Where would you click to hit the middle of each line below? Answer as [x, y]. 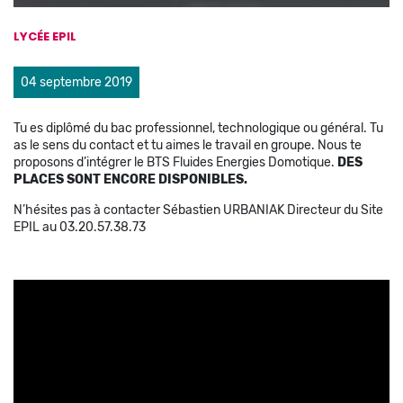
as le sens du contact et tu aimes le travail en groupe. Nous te [188, 145]
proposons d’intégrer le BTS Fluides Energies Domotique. [175, 162]
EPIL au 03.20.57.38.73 [80, 227]
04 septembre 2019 [76, 82]
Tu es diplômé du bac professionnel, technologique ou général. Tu [198, 128]
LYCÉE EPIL [45, 36]
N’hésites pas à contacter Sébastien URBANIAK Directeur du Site [198, 210]
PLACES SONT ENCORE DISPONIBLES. [132, 179]
